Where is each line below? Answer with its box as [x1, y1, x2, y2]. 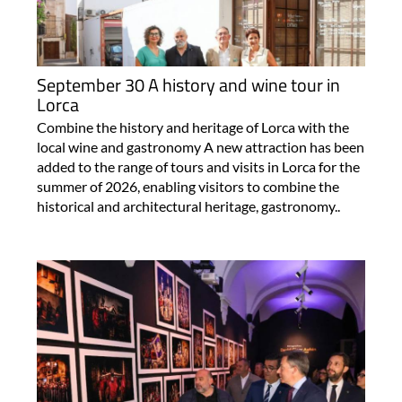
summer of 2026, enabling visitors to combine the [36, 177, 339, 195]
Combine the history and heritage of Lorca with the [36, 118, 349, 135]
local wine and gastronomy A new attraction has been [36, 137, 364, 155]
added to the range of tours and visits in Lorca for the [36, 157, 360, 175]
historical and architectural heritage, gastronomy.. [36, 197, 340, 214]
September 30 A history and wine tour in [36, 70, 340, 99]
